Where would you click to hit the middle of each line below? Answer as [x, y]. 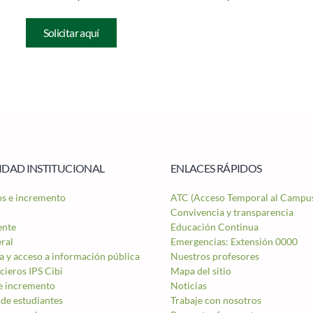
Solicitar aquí [71, 32]
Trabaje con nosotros [216, 300]
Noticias [189, 285]
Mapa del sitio [201, 271]
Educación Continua [214, 227]
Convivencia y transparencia [232, 212]
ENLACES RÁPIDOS [216, 168]
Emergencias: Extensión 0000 [234, 241]
